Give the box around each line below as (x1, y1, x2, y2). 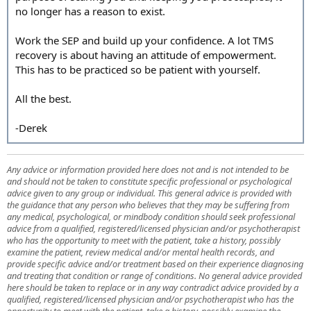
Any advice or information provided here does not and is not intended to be (7, 162, 289, 176)
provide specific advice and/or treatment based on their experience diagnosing (7, 257, 303, 270)
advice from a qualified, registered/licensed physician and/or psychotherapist (7, 221, 300, 235)
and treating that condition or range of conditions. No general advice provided (7, 269, 302, 282)
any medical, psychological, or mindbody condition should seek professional (7, 210, 295, 223)
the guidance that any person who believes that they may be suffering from (7, 198, 289, 211)
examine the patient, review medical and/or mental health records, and (7, 245, 274, 258)
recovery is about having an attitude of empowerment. (15, 48, 276, 62)
